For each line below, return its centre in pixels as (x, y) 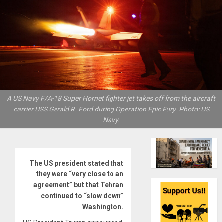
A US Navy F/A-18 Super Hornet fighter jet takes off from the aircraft (111, 98)
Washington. (103, 206)
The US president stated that (77, 163)
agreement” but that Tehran (79, 185)
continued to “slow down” (82, 195)
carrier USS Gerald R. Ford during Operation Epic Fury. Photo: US (111, 109)
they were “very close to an (80, 174)
